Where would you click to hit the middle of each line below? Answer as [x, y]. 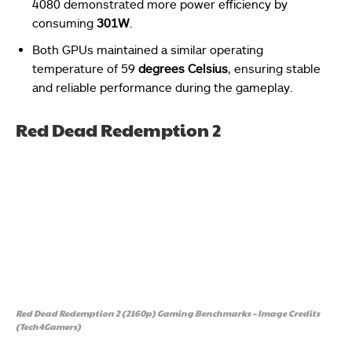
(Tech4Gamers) [48, 326]
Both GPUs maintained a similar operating [148, 49]
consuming [64, 22]
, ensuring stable [274, 68]
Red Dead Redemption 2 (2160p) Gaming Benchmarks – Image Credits [168, 313]
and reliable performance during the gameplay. [163, 87]
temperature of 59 [85, 68]
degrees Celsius [183, 68]
